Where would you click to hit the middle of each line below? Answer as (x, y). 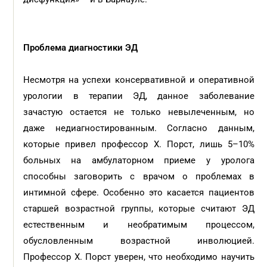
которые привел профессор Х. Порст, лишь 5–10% (139, 144)
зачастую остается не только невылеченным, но (139, 112)
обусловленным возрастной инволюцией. (139, 241)
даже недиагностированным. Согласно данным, (139, 128)
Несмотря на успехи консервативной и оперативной (139, 80)
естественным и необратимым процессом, (139, 225)
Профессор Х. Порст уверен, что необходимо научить (139, 257)
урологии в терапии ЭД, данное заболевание (139, 96)
